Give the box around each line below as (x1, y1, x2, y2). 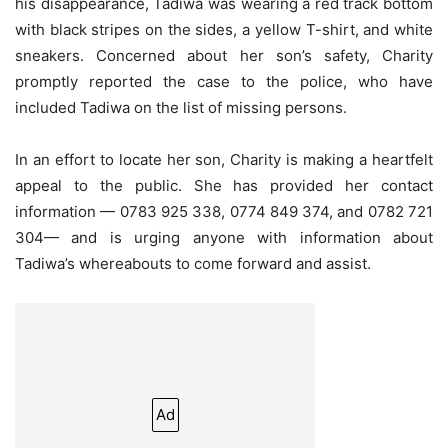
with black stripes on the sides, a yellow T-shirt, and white (15, 20, 433, 40)
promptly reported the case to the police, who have (15, 72, 433, 92)
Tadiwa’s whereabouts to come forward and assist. (15, 254, 371, 274)
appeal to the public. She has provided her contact (15, 176, 433, 196)
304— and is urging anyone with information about (15, 228, 433, 248)
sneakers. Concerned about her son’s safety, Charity (15, 46, 433, 66)
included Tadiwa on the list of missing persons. (15, 98, 347, 118)
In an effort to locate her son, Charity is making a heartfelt (15, 150, 433, 170)
